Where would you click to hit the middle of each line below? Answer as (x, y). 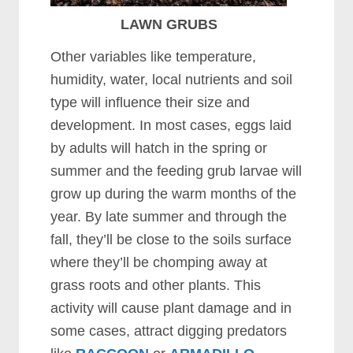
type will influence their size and (150, 102)
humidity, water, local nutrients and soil (172, 80)
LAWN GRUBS (169, 24)
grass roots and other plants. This (156, 285)
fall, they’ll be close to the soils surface (171, 240)
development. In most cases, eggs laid (171, 125)
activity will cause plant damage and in (171, 308)
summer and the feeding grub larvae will (176, 171)
